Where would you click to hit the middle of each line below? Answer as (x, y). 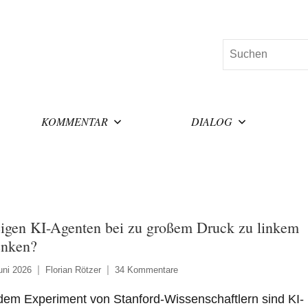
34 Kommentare (146, 269)
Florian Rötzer (73, 269)
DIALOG (212, 121)
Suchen (241, 47)
